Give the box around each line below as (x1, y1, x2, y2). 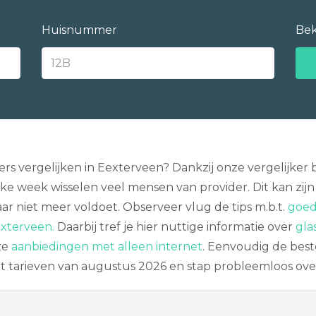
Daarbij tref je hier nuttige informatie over (54, 220, 296, 233)
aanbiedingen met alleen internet (11, 240, 202, 253)
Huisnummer (42, 23, 117, 37)
